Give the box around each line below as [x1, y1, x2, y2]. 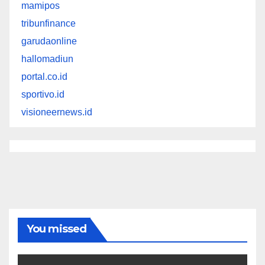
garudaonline [21, 35, 77, 46]
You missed [27, 222, 86, 235]
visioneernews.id [21, 106, 92, 117]
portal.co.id [21, 71, 67, 82]
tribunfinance [21, 18, 76, 28]
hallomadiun [21, 53, 73, 64]
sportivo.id [21, 89, 64, 99]
